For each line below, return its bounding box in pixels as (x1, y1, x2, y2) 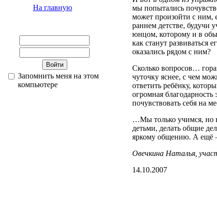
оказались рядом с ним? (132, 47, 211, 56)
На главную (33, 3, 72, 12)
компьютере (18, 80, 58, 89)
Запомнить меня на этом (18, 72, 99, 80)
